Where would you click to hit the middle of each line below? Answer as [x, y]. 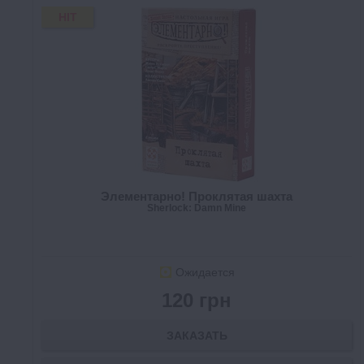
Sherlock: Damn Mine [197, 208]
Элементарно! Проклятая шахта [197, 197]
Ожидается [205, 273]
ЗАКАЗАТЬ [197, 336]
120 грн [197, 301]
